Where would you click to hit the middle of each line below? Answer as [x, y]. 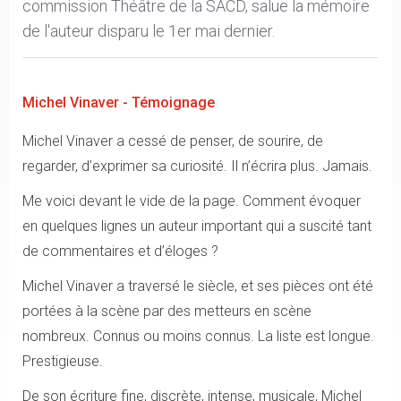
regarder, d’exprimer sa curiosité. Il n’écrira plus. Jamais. [197, 166]
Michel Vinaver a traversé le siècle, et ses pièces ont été [198, 286]
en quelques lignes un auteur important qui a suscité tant [197, 226]
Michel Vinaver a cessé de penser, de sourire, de [173, 141]
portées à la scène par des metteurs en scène [167, 311]
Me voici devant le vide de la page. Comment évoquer [192, 201]
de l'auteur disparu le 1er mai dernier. [149, 31]
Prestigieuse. [63, 361]
